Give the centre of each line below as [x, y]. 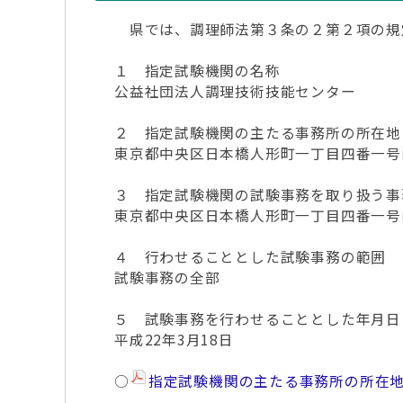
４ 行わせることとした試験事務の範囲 [251, 257]
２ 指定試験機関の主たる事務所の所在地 [258, 133]
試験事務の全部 [167, 278]
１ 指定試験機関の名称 [197, 71]
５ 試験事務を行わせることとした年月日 [258, 319]
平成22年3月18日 [174, 340]
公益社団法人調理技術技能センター [235, 91]
